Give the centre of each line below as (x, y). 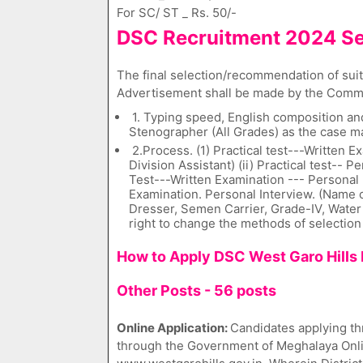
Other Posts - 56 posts (196, 290)
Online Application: (173, 328)
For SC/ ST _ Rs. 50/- (177, 13)
